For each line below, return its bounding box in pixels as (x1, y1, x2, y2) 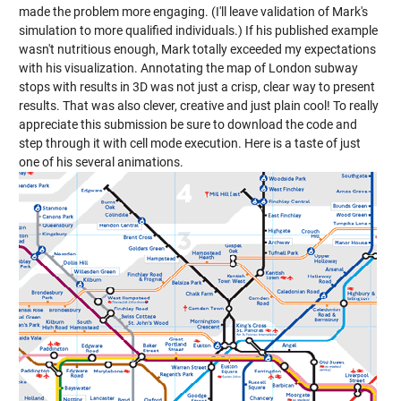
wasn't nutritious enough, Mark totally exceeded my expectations (18, 42, 376, 56)
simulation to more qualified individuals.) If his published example (18, 23, 378, 38)
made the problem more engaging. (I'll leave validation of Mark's (18, 4, 368, 19)
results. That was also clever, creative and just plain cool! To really (18, 98, 379, 113)
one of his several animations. (18, 155, 183, 169)
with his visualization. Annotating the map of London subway (18, 61, 358, 75)
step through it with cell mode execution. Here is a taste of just (18, 136, 361, 150)
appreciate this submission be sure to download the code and (18, 117, 357, 132)
